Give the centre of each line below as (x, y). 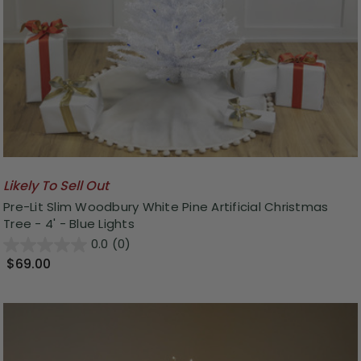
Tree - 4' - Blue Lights (69, 223)
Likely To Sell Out (56, 186)
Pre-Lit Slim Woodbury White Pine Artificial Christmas (166, 206)
